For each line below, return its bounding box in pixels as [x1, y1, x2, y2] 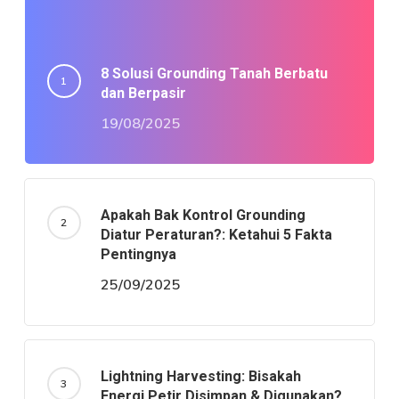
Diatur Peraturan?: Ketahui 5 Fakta [100, 226, 332, 244]
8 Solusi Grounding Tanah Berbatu [100, 65, 328, 83]
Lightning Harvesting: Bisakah [100, 368, 301, 386]
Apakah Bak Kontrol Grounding [100, 207, 305, 224]
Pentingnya [100, 246, 176, 264]
